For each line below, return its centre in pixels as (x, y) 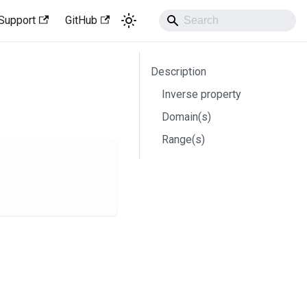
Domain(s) (186, 117)
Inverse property (201, 94)
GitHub (81, 20)
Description (179, 72)
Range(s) (183, 139)
